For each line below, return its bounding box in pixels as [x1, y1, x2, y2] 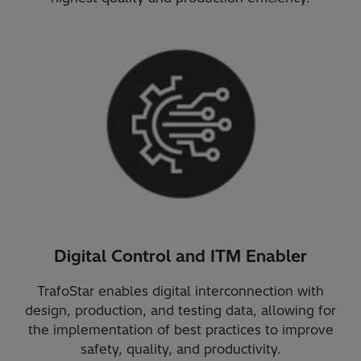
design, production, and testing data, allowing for [25, 302, 336, 319]
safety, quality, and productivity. [80, 341, 281, 358]
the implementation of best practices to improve [27, 322, 334, 338]
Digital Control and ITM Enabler [54, 246, 307, 267]
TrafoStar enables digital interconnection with [37, 283, 324, 300]
